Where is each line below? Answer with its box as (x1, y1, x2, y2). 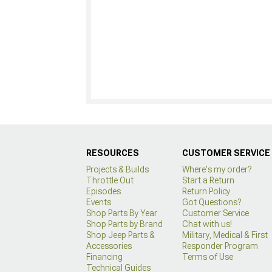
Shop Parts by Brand (86, 219, 163, 229)
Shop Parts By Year (86, 208, 157, 218)
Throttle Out (86, 175, 134, 185)
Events (86, 197, 111, 207)
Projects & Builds (86, 164, 149, 174)
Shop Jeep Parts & (86, 229, 155, 240)
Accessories (86, 240, 132, 251)
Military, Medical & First (182, 229, 268, 240)
